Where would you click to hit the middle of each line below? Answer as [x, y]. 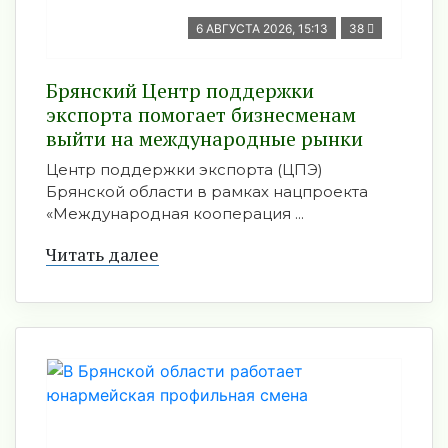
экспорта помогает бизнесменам [201, 114]
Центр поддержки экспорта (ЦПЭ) [184, 169]
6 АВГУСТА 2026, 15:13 [262, 28]
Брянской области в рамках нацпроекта [207, 191]
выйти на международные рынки [204, 138]
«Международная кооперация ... [175, 213]
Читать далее [102, 254]
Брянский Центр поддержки [180, 90]
